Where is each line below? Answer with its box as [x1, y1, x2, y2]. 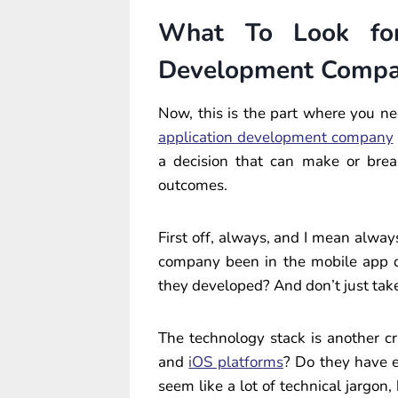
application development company [158, 126, 394, 147]
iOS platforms [188, 351, 283, 372]
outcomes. [158, 174, 227, 195]
